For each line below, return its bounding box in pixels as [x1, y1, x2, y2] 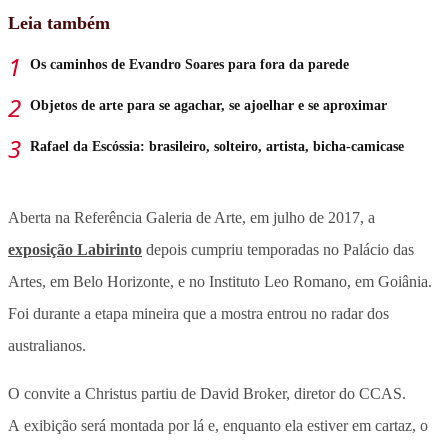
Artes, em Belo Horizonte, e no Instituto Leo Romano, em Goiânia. [8, 272, 432, 290]
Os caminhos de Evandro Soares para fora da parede [30, 56, 349, 72]
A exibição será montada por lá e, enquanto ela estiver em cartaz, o [8, 416, 428, 434]
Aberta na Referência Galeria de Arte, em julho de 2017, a [8, 208, 375, 226]
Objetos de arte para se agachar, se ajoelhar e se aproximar [30, 97, 387, 113]
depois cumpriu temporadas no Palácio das [142, 240, 414, 258]
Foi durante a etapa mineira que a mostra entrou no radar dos [8, 304, 389, 322]
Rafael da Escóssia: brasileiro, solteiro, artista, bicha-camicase [30, 138, 404, 154]
